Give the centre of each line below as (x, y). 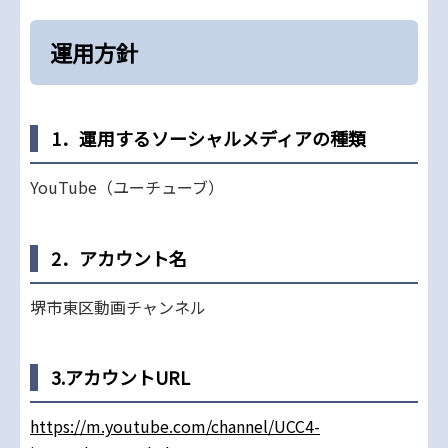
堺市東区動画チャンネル (118, 306)
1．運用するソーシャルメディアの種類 (208, 138)
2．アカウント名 (119, 257)
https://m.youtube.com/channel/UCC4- (175, 426)
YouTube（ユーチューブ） (127, 187)
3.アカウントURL (120, 377)
